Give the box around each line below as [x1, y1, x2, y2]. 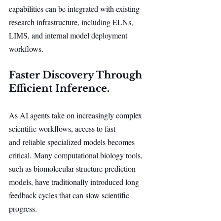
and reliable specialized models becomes [9, 137, 137, 147]
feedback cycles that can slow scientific [9, 190, 131, 200]
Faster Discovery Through [9, 69, 145, 81]
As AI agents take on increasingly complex [9, 110, 144, 120]
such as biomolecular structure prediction [9, 163, 138, 174]
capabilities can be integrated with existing [9, 3, 142, 14]
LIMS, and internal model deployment [9, 30, 129, 40]
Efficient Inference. [9, 82, 110, 94]
